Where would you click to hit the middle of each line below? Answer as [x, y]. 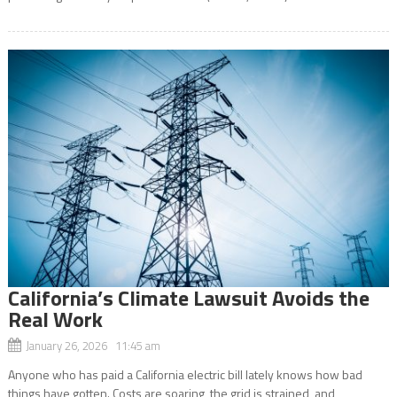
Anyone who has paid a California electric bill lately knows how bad [185, 375]
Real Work [55, 319]
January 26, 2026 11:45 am [93, 346]
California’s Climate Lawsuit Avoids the [188, 298]
